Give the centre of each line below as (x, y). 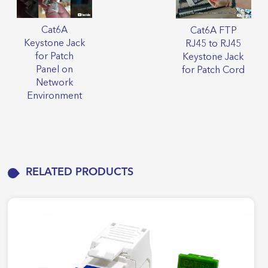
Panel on (54, 70)
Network (54, 83)
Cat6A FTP (213, 31)
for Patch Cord (214, 70)
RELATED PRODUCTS (80, 173)
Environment (54, 97)
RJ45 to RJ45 (214, 44)
